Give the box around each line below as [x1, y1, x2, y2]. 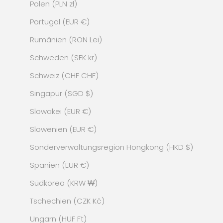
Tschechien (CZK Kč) [30, 196, 105, 207]
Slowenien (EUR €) [30, 124, 97, 135]
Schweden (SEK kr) [30, 52, 97, 63]
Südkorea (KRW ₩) [30, 178, 98, 189]
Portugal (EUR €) [30, 16, 90, 27]
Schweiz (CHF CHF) [30, 70, 99, 81]
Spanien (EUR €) [30, 160, 89, 171]
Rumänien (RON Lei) [30, 34, 102, 45]
